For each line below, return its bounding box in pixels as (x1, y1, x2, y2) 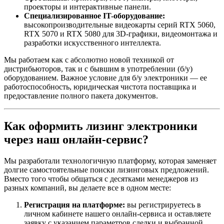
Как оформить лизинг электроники (4, 119, 197, 132)
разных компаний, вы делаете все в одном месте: (4, 183, 171, 192)
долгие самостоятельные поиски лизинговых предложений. (4, 165, 209, 174)
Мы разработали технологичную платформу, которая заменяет (4, 156, 216, 165)
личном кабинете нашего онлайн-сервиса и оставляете (24, 209, 211, 218)
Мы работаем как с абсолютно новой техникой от (4, 55, 174, 64)
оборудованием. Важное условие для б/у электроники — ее (4, 73, 207, 82)
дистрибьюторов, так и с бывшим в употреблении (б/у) (4, 64, 192, 73)
